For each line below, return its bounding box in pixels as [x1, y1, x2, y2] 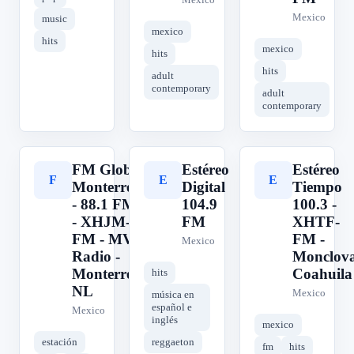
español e [152, 301, 193, 313]
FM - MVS [72, 231, 142, 247]
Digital [182, 179, 226, 195]
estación [42, 336, 77, 348]
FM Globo [72, 161, 140, 178]
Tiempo [292, 179, 342, 195]
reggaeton [152, 336, 195, 348]
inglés [152, 314, 179, 326]
